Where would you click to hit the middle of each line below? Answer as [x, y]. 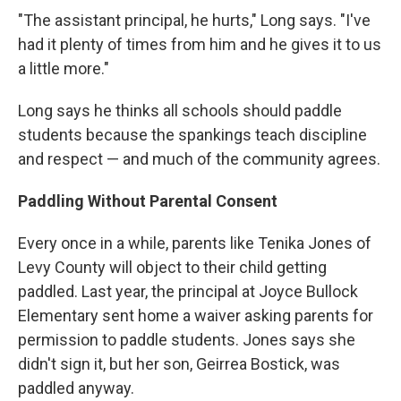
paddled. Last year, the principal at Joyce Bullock [188, 291]
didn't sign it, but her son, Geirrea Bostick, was [179, 364]
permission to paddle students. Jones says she [187, 340]
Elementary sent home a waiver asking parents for [196, 316]
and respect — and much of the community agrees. [199, 159]
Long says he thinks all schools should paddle [180, 111]
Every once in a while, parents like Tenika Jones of [195, 243]
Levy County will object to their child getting [172, 267]
